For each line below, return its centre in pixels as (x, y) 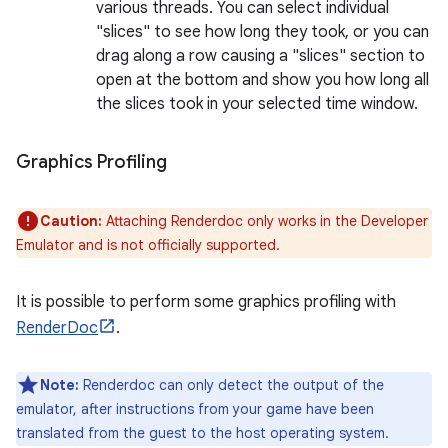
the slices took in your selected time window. (257, 104)
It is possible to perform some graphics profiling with (206, 302)
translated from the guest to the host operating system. (202, 433)
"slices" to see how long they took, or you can (262, 32)
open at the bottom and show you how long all (262, 80)
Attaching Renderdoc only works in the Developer (265, 221)
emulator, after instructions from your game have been (195, 409)
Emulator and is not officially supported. (148, 245)
